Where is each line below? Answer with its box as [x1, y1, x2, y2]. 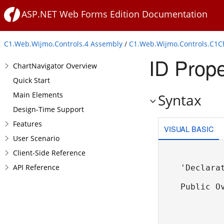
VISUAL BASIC [163, 123, 213, 134]
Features [13, 119, 42, 128]
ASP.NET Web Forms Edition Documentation [21, 8, 207, 20]
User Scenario [13, 133, 59, 143]
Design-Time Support [13, 104, 84, 114]
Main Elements [13, 90, 63, 99]
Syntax [158, 90, 201, 109]
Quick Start [13, 75, 50, 85]
